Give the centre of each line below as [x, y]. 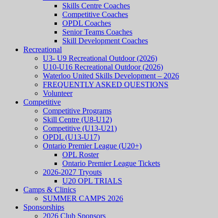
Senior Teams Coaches [97, 32]
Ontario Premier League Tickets [111, 163]
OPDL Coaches [87, 23]
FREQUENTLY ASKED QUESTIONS [106, 84]
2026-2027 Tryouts [72, 172]
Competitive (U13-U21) [80, 128]
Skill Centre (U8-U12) [77, 119]
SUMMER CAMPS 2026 [83, 198]
